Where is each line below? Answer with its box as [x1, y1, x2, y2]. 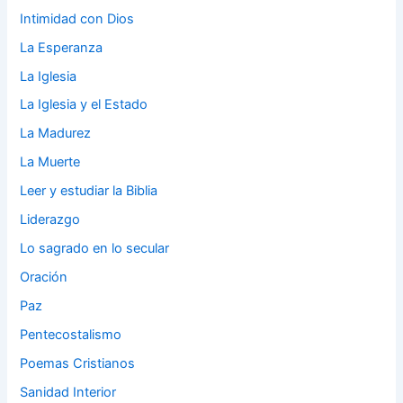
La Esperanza [20, 39, 103, 56]
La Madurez [20, 125, 92, 142]
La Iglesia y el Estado [20, 96, 148, 113]
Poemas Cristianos [20, 354, 136, 372]
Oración [20, 269, 68, 286]
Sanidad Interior [20, 383, 117, 400]
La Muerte [20, 154, 81, 171]
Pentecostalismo [20, 326, 122, 343]
